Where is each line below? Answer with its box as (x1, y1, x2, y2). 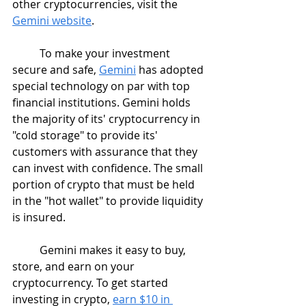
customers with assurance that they (12, 144, 200, 159)
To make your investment (12, 46, 40, 61)
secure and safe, (12, 62, 99, 77)
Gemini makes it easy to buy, (12, 242, 40, 258)
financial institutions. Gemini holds (12, 95, 193, 110)
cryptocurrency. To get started (12, 275, 171, 290)
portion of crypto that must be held (12, 177, 197, 192)
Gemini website (12, 13, 92, 28)
